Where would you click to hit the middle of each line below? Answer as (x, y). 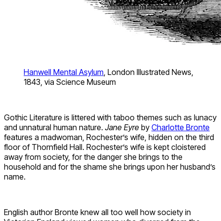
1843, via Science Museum (70, 82)
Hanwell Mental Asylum (64, 72)
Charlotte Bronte (181, 128)
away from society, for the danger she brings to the (93, 157)
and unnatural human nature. (55, 128)
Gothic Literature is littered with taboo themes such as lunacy (110, 118)
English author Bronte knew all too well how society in (97, 212)
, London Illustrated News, (148, 72)
